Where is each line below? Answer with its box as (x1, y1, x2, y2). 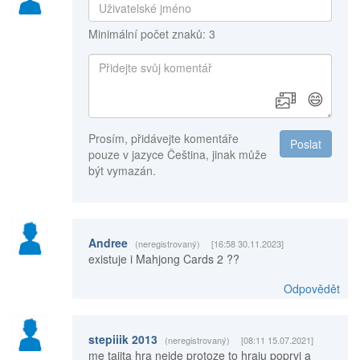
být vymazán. (88, 162, 156, 179)
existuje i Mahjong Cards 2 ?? (88, 251, 239, 268)
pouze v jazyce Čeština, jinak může (88, 146, 267, 163)
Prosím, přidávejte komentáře (88, 130, 239, 147)
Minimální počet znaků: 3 (88, 26, 215, 43)
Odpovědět (283, 280, 340, 297)
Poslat (289, 136, 321, 153)
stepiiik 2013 (88, 331, 161, 348)
